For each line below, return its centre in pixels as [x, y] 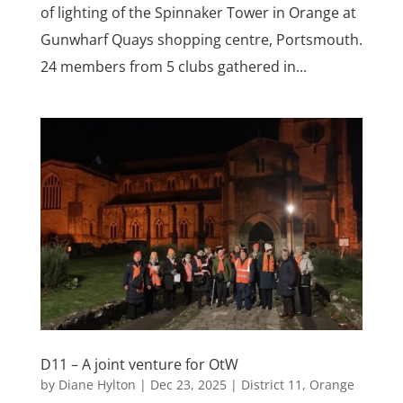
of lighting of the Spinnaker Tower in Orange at [198, 13]
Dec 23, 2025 [188, 385]
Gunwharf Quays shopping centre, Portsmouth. [201, 40]
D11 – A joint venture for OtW [139, 365]
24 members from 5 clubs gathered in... [173, 67]
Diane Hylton [97, 385]
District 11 [271, 385]
